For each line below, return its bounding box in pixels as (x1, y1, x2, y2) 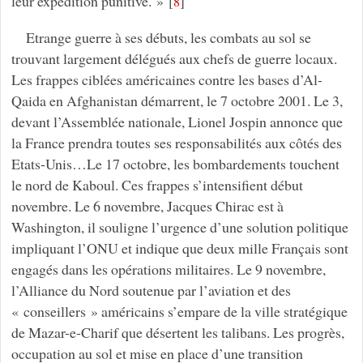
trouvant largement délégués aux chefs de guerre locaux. (11, 49, 337, 69)
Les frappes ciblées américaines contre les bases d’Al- (11, 70, 322, 90)
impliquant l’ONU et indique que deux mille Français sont (11, 238, 348, 258)
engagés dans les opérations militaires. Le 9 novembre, (11, 259, 326, 280)
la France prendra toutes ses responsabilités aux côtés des (11, 133, 342, 153)
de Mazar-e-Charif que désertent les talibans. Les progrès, (11, 322, 344, 343)
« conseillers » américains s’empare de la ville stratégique (11, 301, 348, 322)
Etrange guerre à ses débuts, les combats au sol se (25, 28, 311, 48)
